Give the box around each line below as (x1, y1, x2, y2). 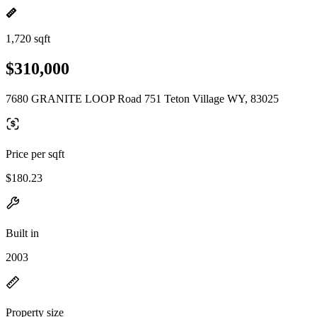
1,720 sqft (6, 33, 50, 45)
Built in (6, 226, 39, 239)
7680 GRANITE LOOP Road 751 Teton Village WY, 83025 (6, 92, 279, 105)
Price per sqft (6, 147, 64, 160)
